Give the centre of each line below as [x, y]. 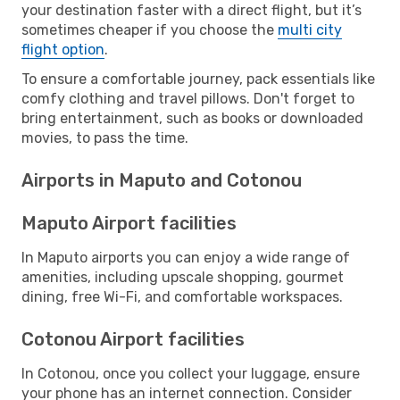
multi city [310, 29]
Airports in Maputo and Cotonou [162, 180]
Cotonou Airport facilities [133, 339]
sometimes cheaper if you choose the [150, 29]
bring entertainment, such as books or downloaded [192, 118]
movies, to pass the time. [105, 137]
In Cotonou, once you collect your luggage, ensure [191, 373]
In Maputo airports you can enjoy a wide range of [186, 257]
